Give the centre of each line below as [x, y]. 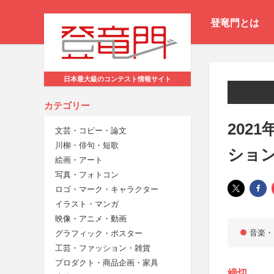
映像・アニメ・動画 [91, 219]
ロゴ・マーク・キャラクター [107, 190]
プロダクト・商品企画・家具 [107, 263]
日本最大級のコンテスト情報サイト [117, 79]
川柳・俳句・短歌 [87, 146]
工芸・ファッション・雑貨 [103, 248]
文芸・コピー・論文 [91, 131]
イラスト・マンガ [87, 204]
